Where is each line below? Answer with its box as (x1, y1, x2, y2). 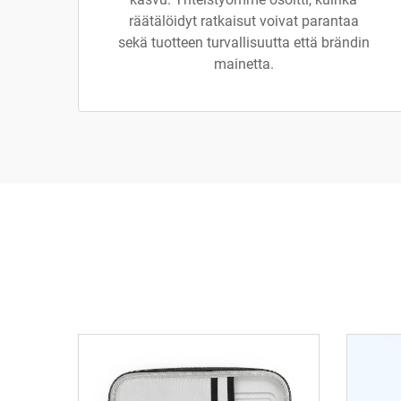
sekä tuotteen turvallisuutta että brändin (117, 34, 370, 51)
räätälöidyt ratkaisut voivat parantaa (128, 13, 359, 30)
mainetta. (213, 55, 274, 73)
